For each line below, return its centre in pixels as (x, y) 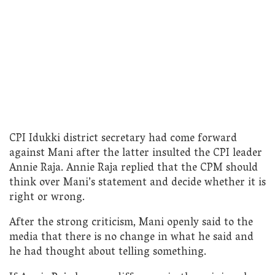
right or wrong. (47, 198)
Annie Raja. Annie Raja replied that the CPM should (134, 168)
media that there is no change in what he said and (131, 238)
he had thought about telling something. (108, 253)
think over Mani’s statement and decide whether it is (137, 183)
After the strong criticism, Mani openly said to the (131, 223)
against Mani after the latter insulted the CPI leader (136, 153)
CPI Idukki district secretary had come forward (123, 139)
